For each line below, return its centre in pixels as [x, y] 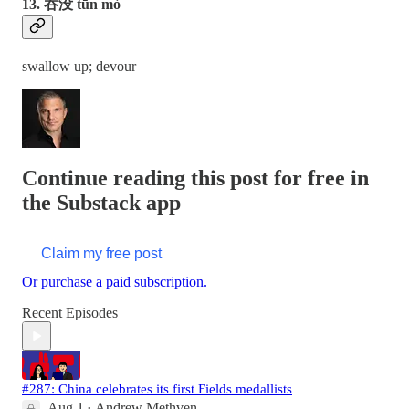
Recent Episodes [70, 313]
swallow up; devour [79, 67]
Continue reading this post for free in [195, 178]
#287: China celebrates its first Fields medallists [157, 389]
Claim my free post [101, 254]
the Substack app [101, 203]
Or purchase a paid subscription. [115, 282]
